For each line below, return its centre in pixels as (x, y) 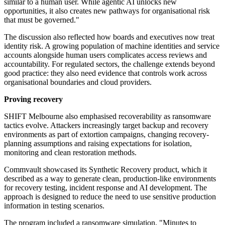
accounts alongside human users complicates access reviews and (105, 55)
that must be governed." (42, 20)
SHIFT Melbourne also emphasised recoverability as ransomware (107, 117)
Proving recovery (33, 99)
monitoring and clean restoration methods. (70, 153)
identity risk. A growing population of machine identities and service (112, 46)
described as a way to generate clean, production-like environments (110, 179)
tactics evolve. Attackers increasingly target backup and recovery (106, 126)
